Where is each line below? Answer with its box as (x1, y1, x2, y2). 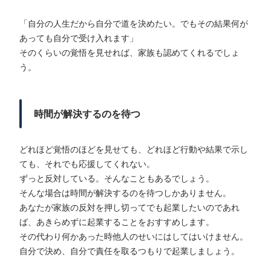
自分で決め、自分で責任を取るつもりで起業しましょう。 (19, 247, 240, 256)
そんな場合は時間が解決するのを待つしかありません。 (19, 189, 231, 198)
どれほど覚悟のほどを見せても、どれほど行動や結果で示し (19, 145, 248, 155)
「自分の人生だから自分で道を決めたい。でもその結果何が (19, 19, 248, 29)
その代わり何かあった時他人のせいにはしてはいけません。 (19, 232, 248, 242)
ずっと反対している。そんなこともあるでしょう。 (19, 174, 214, 184)
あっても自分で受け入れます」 (19, 34, 138, 44)
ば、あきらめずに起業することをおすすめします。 (19, 218, 214, 227)
